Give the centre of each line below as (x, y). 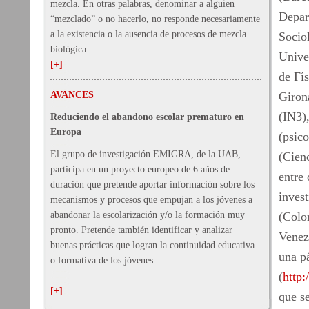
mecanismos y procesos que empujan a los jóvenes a (151, 200)
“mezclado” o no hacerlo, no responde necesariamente (155, 19)
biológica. (70, 49)
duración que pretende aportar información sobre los (152, 185)
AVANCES (72, 95)
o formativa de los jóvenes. (103, 260)
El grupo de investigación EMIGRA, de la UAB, (146, 154)
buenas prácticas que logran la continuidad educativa (152, 245)
